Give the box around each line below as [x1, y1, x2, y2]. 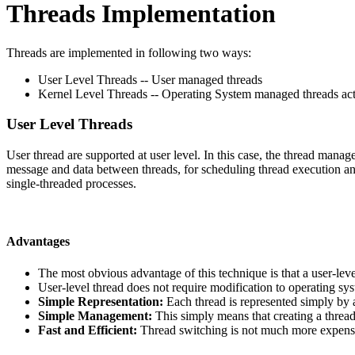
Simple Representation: [38, 294, 166, 308]
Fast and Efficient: [38, 323, 140, 337]
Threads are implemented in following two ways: [6, 45, 251, 59]
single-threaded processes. [6, 177, 136, 191]
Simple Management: [38, 308, 155, 323]
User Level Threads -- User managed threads [38, 72, 262, 86]
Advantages [6, 235, 70, 249]
